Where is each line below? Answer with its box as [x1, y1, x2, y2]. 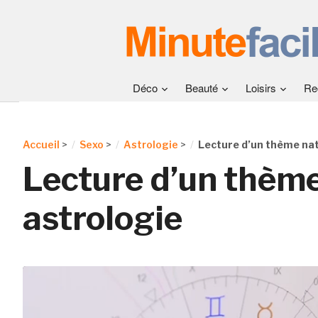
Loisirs [246, 80, 276, 95]
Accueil [22, 138, 60, 150]
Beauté [185, 80, 218, 95]
